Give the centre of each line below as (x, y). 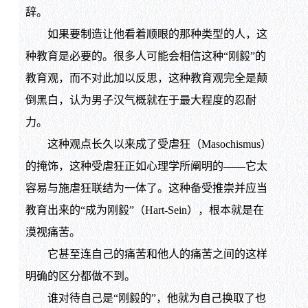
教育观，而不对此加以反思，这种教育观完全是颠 (146, 78)
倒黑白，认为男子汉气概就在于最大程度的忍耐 (141, 100)
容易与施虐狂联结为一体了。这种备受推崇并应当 (146, 188)
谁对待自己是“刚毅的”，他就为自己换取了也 (145, 298)
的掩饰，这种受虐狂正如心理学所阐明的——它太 (146, 166)
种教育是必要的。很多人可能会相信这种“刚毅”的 (145, 56)
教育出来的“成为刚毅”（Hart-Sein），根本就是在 (144, 210)
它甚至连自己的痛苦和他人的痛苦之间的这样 (146, 254)
